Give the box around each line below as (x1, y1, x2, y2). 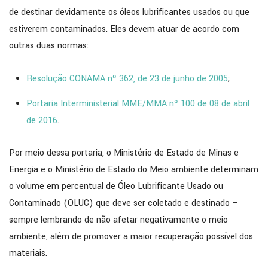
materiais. (9, 246, 47, 260)
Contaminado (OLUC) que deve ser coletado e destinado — (9, 196, 239, 209)
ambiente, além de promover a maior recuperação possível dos (9, 230, 253, 243)
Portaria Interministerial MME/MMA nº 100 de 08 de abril (26, 98, 249, 111)
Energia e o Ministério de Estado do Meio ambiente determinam (9, 163, 258, 176)
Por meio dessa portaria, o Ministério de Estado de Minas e (9, 146, 239, 159)
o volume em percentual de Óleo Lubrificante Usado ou (9, 179, 223, 193)
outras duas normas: (9, 39, 89, 53)
